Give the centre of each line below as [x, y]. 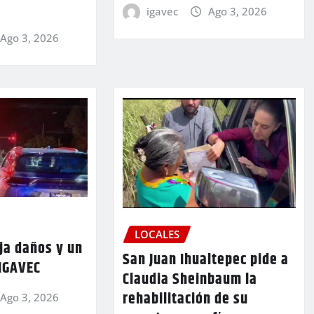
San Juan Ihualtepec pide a [205, 260]
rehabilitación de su [185, 300]
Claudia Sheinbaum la [190, 280]
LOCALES [157, 234]
